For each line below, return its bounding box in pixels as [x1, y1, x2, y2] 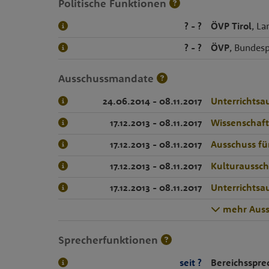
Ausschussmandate [58, 71, 157, 85]
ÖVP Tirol [211, 20, 252, 32]
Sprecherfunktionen [58, 233, 161, 247]
